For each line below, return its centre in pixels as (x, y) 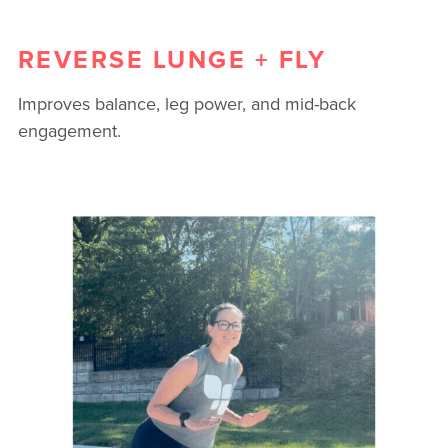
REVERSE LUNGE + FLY (172, 58)
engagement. (69, 131)
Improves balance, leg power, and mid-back (186, 104)
